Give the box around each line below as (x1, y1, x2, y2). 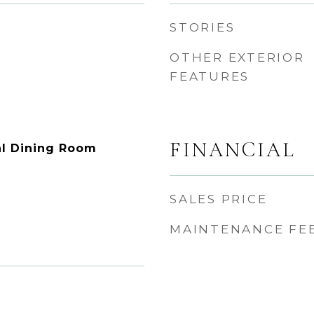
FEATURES (170, 69, 250, 83)
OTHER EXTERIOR (170, 50, 305, 64)
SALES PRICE (170, 192, 268, 206)
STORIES (170, 20, 235, 34)
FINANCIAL (170, 137, 296, 162)
